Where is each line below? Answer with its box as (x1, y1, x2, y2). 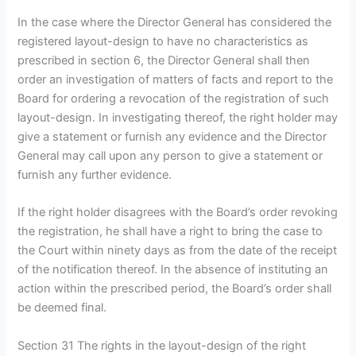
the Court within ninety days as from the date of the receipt (17, 243, 338, 258)
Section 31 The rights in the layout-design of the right (17, 338, 307, 353)
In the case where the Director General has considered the (17, 15, 332, 30)
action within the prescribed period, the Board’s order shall (17, 281, 332, 296)
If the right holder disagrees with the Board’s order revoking (17, 205, 339, 220)
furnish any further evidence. (17, 168, 172, 183)
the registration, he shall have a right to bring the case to (17, 224, 323, 239)
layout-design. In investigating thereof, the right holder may (17, 110, 339, 126)
